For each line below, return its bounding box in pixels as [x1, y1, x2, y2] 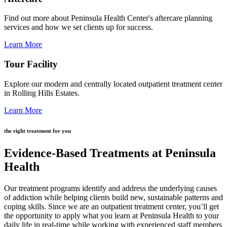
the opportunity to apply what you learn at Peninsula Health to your [4, 211, 219, 220]
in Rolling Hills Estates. [4, 88, 80, 97]
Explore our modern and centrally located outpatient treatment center [4, 79, 222, 88]
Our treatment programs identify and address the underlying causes [4, 183, 217, 193]
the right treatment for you [4, 127, 71, 134]
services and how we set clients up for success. [4, 23, 153, 32]
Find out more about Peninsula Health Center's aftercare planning [4, 14, 212, 23]
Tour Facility [4, 58, 58, 69]
